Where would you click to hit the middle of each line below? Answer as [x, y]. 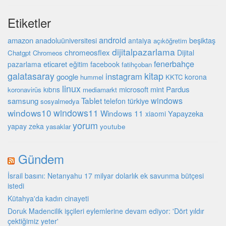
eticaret [55, 64]
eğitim [79, 64]
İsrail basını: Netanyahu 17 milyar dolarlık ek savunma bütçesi [106, 176]
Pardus [178, 89]
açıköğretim [170, 41]
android [112, 40]
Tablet [92, 101]
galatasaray [31, 76]
